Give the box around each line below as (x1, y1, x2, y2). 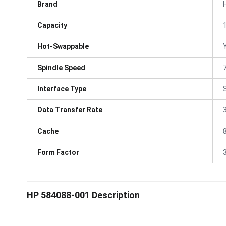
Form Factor (37, 148, 79, 156)
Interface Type (37, 84, 86, 93)
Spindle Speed (37, 63, 85, 72)
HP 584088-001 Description (27, 190, 140, 200)
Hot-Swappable (37, 42, 89, 50)
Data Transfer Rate (37, 105, 102, 114)
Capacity (37, 21, 67, 29)
